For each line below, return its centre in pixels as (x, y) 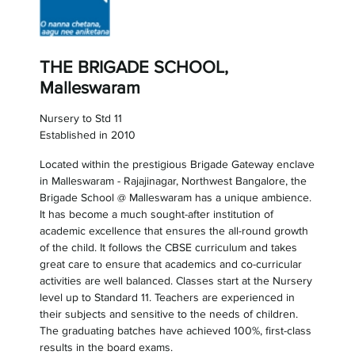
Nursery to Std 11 (80, 118)
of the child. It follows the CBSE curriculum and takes (168, 247)
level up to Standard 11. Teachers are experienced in (167, 297)
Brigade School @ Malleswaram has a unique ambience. (175, 197)
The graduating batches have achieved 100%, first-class (175, 330)
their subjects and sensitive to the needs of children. (168, 314)
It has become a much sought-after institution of (156, 214)
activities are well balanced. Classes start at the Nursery (176, 281)
